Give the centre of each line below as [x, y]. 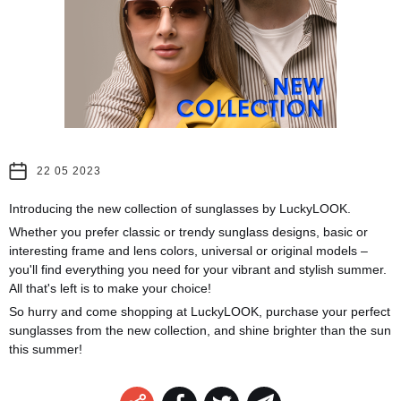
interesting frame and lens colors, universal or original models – [188, 250]
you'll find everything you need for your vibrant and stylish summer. [198, 269]
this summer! [46, 349]
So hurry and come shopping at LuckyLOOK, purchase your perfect [200, 311]
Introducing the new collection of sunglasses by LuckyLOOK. [180, 208]
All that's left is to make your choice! [110, 288]
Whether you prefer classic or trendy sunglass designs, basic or [188, 231]
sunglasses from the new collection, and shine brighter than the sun [200, 330]
